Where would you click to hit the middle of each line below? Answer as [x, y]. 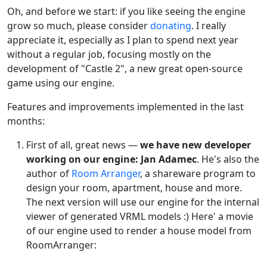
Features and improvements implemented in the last [125, 106]
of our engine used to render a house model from [139, 230]
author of [49, 173]
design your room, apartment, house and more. [134, 187]
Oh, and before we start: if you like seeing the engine [126, 11]
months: [26, 121]
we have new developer [195, 145]
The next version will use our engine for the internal [143, 202]
